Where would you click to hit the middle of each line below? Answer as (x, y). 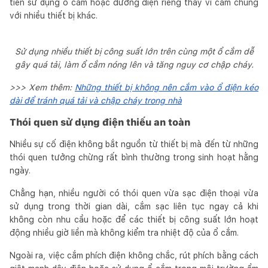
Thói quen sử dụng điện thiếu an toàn (100, 122)
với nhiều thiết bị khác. (54, 15)
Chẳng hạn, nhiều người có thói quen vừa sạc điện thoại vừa (134, 193)
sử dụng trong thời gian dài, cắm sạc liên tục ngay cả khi (134, 206)
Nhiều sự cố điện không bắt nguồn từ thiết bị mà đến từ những (134, 144)
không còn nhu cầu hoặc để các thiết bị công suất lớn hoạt (134, 219)
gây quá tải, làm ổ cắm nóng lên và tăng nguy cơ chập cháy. (134, 64)
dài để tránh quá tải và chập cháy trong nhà (96, 100)
